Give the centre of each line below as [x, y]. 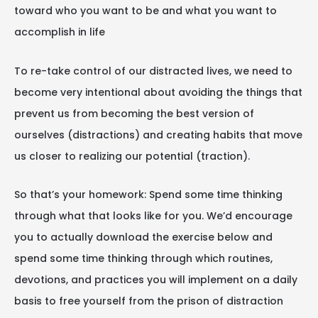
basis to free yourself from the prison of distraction [149, 301]
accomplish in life [60, 32]
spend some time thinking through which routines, [143, 258]
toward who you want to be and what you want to [146, 11]
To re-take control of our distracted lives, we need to [153, 71]
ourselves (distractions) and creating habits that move [158, 135]
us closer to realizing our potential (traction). [133, 156]
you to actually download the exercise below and [143, 237]
